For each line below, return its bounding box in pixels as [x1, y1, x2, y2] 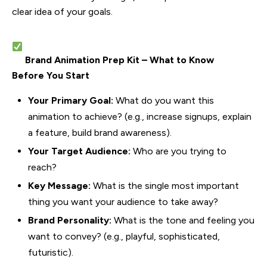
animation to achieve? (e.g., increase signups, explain [28, 110, 252, 122]
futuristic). [28, 246, 73, 258]
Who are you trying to [131, 145, 226, 157]
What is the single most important [91, 179, 239, 191]
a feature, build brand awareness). [28, 126, 172, 138]
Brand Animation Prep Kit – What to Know [25, 54, 215, 66]
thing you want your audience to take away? [28, 195, 218, 207]
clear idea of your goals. [12, 6, 113, 18]
